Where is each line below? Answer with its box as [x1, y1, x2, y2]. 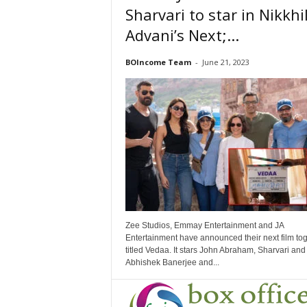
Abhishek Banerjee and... [125, 258, 219, 267]
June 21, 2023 [201, 57, 249, 67]
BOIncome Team [125, 57, 191, 67]
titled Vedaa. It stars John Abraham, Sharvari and [125, 245, 306, 255]
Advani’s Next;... [125, 25, 239, 45]
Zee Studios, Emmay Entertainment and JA [125, 221, 284, 230]
